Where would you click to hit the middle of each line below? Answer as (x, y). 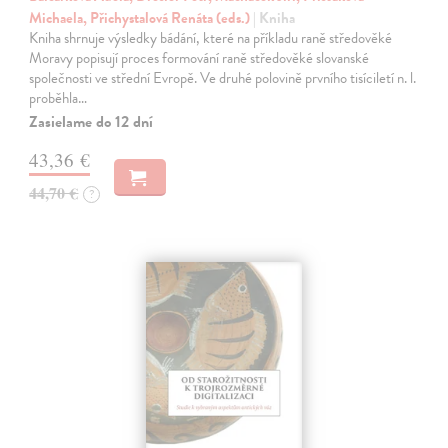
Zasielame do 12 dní (91, 121)
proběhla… (58, 97)
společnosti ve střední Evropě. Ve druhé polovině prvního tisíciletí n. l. (223, 77)
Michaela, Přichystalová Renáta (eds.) (141, 17)
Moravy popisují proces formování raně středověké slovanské (199, 57)
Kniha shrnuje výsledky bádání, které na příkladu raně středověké (211, 37)
